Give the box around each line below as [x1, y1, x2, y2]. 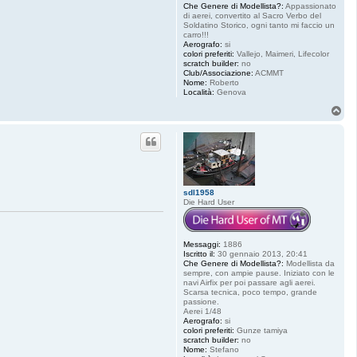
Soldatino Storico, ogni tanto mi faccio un [183, 20, 335, 29]
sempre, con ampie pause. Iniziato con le [183, 268, 335, 277]
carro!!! [183, 29, 209, 39]
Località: [183, 87, 214, 96]
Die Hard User [183, 197, 234, 206]
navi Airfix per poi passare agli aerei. [183, 277, 316, 287]
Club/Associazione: [183, 68, 253, 77]
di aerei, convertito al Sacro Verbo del [183, 10, 321, 20]
